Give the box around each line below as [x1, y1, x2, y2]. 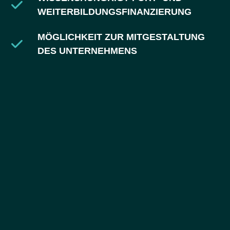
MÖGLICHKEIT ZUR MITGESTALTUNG [37, 32, 205, 43]
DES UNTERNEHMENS [37, 46, 137, 56]
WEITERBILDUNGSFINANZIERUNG [37, 7, 191, 17]
